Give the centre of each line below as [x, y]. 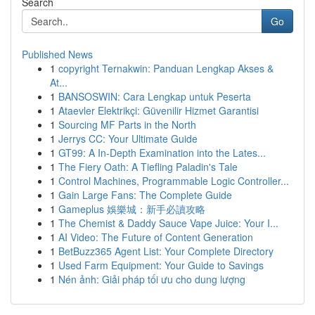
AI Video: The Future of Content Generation [156, 237]
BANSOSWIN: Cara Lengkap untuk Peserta [155, 96]
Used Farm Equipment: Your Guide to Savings [161, 265]
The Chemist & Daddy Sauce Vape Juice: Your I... [168, 223]
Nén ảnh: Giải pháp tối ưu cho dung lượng [152, 279]
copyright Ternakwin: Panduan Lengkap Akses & [166, 68]
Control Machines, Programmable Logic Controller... [174, 181]
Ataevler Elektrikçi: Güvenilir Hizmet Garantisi [159, 110]
